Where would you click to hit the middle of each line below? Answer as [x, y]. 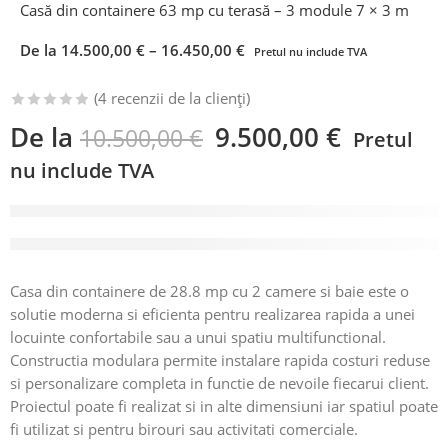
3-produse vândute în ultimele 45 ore [158, 212]
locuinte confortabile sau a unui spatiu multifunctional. [198, 338]
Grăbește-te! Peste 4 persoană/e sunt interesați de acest [221, 235]
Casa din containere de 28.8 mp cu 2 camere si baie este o [209, 292]
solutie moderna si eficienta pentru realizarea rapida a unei [212, 315]
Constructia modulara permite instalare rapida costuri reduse [220, 361]
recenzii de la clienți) [178, 99]
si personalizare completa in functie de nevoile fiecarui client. [219, 384]
